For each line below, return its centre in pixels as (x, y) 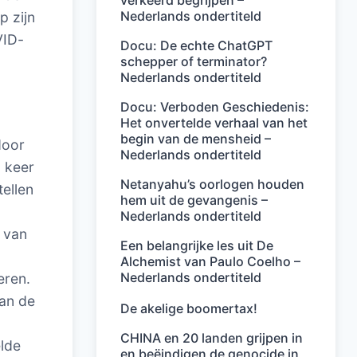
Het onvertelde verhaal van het (214, 123)
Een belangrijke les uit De (197, 245)
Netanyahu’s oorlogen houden (212, 184)
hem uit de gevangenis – (194, 200)
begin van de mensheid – (196, 139)
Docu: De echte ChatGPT (196, 45)
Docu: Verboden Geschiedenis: (215, 107)
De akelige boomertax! (189, 308)
